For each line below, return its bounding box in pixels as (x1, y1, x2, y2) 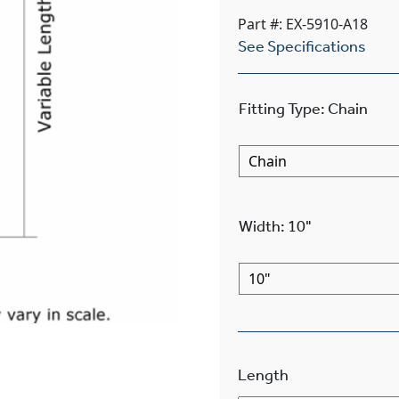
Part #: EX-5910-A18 (237, 13, 368, 34)
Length (237, 364, 289, 385)
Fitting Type (238, 98, 321, 118)
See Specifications (237, 36, 366, 56)
